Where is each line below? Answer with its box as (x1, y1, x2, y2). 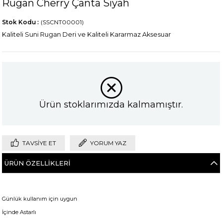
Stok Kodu (2, 18, 37, 26)
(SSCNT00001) (41, 18, 84, 26)
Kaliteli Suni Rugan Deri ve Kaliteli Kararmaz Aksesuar (2, 30, 171, 38)
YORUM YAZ (90, 139, 127, 147)
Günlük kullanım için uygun (2, 195, 78, 202)
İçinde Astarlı (2, 208, 37, 216)
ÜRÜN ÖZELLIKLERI (4, 159, 71, 167)
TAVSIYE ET (22, 139, 56, 147)
